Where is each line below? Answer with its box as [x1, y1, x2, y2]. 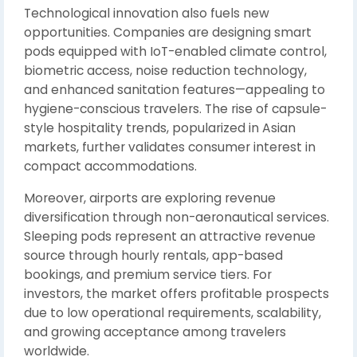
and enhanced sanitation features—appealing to [24, 81, 325, 98]
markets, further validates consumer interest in [24, 139, 316, 155]
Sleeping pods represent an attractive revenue [24, 228, 316, 245]
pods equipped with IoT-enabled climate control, [24, 43, 327, 60]
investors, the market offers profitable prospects [24, 285, 329, 302]
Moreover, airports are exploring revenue [24, 190, 276, 206]
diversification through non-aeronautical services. [24, 209, 329, 226]
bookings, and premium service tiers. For [24, 266, 272, 283]
